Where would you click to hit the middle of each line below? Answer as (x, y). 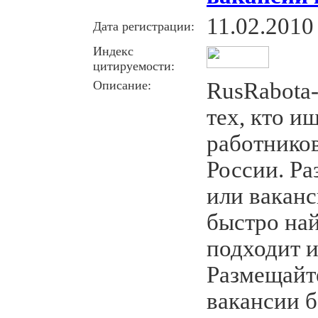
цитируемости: (134, 66)
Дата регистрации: (144, 26)
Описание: (122, 85)
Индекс (113, 51)
